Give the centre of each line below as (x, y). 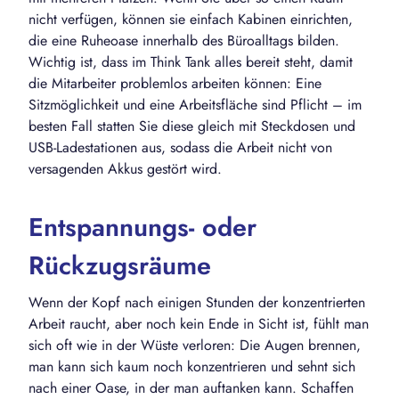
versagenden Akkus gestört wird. (125, 169)
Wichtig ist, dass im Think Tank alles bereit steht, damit (191, 62)
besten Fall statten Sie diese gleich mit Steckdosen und (192, 126)
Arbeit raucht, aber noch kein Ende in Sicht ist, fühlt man (199, 324)
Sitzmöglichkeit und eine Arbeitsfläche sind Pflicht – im (195, 105)
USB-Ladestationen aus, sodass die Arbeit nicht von (180, 148)
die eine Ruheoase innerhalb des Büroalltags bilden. (184, 41)
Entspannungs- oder (142, 228)
